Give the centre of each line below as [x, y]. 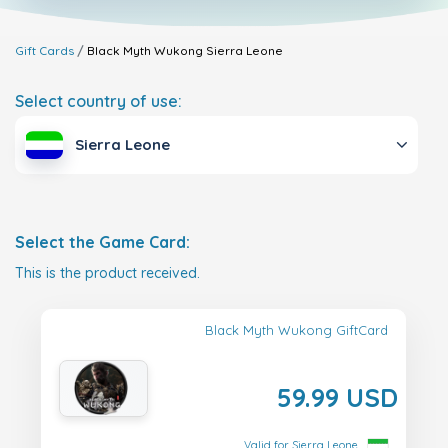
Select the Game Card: [102, 242]
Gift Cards [44, 50]
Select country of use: [98, 101]
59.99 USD [337, 397]
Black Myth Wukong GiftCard [296, 330]
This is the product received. [107, 273]
